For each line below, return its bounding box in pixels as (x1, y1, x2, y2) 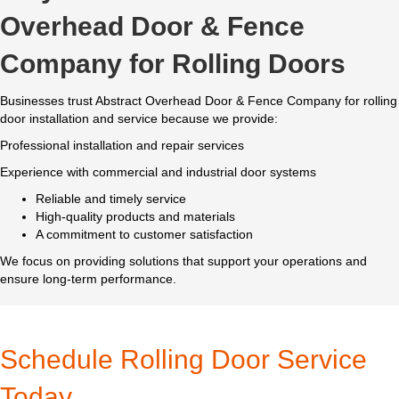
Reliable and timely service (36, 191, 186, 207)
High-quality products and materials (36, 209, 235, 224)
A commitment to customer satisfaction (36, 227, 253, 242)
